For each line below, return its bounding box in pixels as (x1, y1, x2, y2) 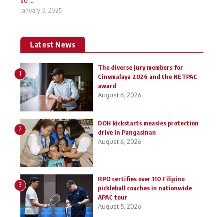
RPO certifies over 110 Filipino (98, 174, 185, 183)
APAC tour (98, 193, 127, 201)
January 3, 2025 (20, 6, 62, 14)
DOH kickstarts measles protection (98, 119, 199, 127)
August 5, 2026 (98, 202, 141, 210)
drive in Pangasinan (98, 128, 156, 136)
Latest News (30, 39, 76, 49)
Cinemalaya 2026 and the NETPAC (98, 72, 197, 80)
